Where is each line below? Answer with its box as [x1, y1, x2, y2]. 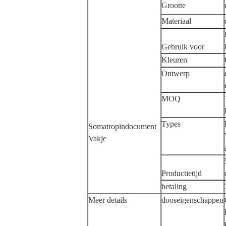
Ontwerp [161, 69, 190, 78]
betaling [161, 182, 187, 191]
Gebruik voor [161, 42, 204, 51]
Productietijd [161, 169, 202, 178]
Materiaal [161, 17, 191, 25]
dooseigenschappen [161, 196, 223, 204]
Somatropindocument [88, 122, 156, 131]
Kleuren [161, 55, 187, 64]
